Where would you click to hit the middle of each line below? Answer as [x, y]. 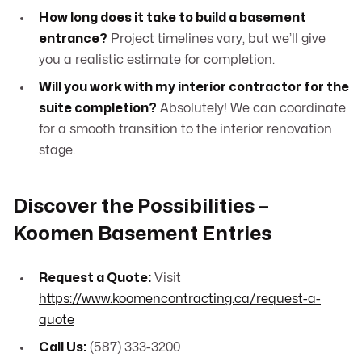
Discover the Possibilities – [141, 207]
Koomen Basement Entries [142, 234]
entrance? [73, 39]
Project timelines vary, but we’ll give [217, 39]
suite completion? [98, 109]
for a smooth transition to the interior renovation [185, 130]
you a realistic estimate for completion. [157, 60]
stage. [57, 151]
